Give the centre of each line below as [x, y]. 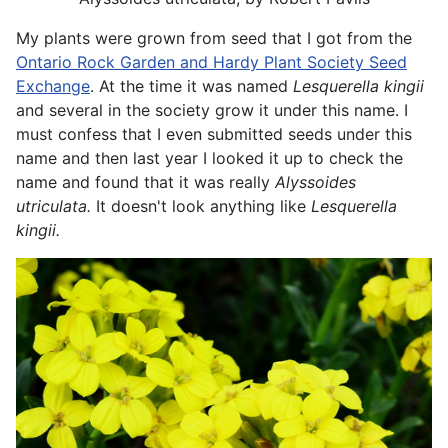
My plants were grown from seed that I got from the [214, 37]
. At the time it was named [191, 85]
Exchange [53, 85]
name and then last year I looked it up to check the [209, 157]
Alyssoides [315, 181]
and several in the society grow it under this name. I [212, 109]
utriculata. [53, 205]
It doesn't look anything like [201, 205]
